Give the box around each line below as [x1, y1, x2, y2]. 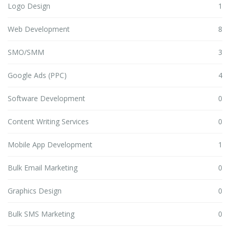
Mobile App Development [8, 139, 92, 149]
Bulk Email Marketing [8, 162, 78, 172]
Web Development [8, 24, 70, 34]
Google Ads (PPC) [8, 70, 67, 80]
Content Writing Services [8, 116, 89, 126]
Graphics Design [8, 185, 62, 196]
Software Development [8, 93, 85, 103]
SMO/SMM [8, 47, 44, 57]
